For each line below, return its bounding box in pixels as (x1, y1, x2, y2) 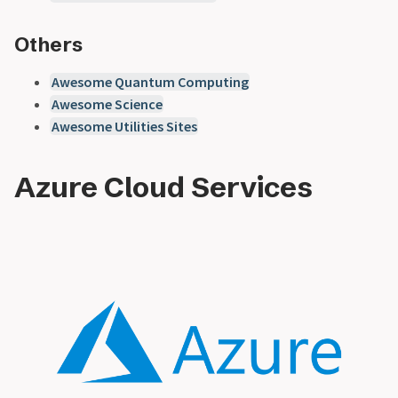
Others (14, 32, 83, 58)
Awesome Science (51, 95, 163, 114)
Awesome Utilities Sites (51, 117, 197, 136)
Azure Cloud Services (14, 170, 313, 205)
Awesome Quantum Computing (51, 73, 249, 92)
